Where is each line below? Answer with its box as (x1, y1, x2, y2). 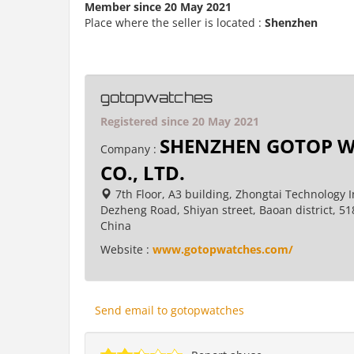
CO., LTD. (100, 160, 185, 186)
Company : (100, 141, 160, 156)
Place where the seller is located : (85, 15, 265, 30)
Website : (100, 242, 153, 257)
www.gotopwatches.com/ (153, 242, 293, 257)
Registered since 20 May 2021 (100, 114, 259, 129)
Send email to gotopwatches (95, 303, 244, 318)
